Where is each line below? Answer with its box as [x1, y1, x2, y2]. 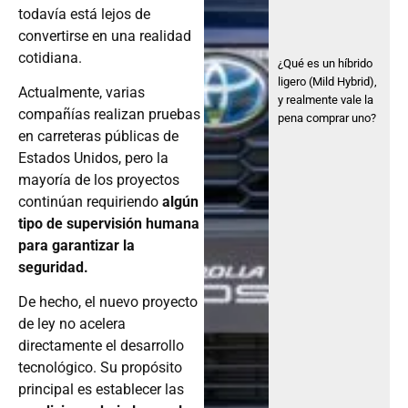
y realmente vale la [278, 93, 374, 107]
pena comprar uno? [278, 111, 377, 126]
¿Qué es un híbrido [278, 56, 373, 71]
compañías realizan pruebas [18, 105, 200, 123]
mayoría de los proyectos [18, 170, 179, 189]
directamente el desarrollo [18, 337, 184, 355]
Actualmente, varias [18, 83, 145, 101]
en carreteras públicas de [18, 127, 178, 145]
